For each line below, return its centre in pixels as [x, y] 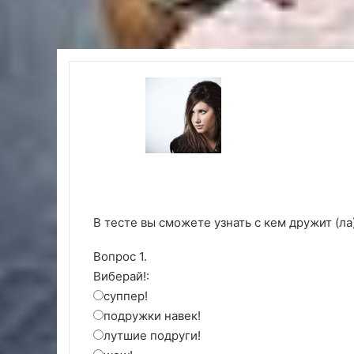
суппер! [126, 296]
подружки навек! [152, 316]
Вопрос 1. [120, 257]
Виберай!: [121, 277]
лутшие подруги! [152, 336]
